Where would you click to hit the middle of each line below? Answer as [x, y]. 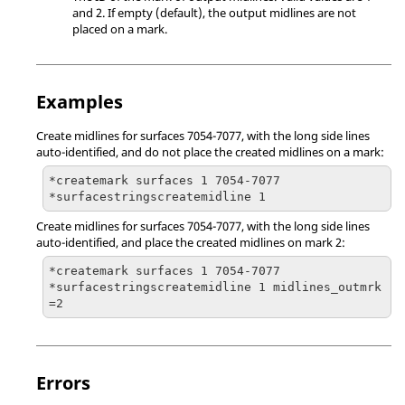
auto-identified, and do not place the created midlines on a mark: [210, 151]
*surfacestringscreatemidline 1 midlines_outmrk [215, 287]
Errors [63, 383]
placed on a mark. [120, 29]
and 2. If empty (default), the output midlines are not [214, 13]
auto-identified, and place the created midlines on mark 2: [191, 242]
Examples [80, 102]
